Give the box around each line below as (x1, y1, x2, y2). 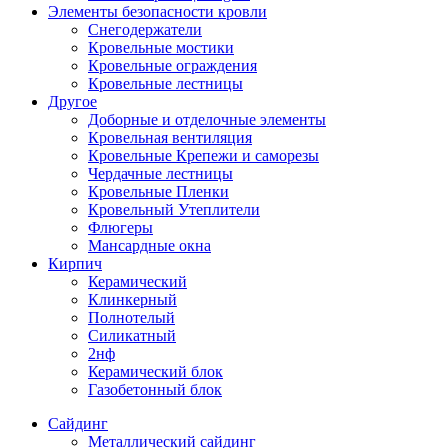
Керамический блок (88, 363, 223, 380)
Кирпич (48, 255, 102, 272)
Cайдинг (48, 415, 108, 432)
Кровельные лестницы (88, 75, 243, 92)
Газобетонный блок (88, 381, 222, 398)
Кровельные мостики (88, 39, 234, 56)
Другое (48, 93, 97, 110)
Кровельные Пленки (88, 183, 229, 200)
